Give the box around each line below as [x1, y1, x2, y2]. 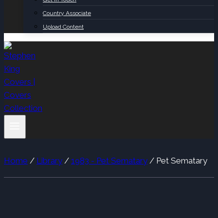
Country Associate [43, 10, 91, 17]
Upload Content [43, 23, 84, 30]
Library [36, 156, 62, 166]
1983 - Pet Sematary [71, 156, 147, 166]
